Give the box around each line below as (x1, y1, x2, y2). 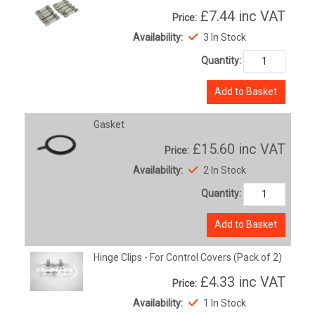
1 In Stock (200, 297, 246, 309)
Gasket (94, 118, 125, 130)
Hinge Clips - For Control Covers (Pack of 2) (94, 251, 283, 263)
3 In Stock (200, 31, 246, 43)
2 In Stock (200, 164, 246, 176)
